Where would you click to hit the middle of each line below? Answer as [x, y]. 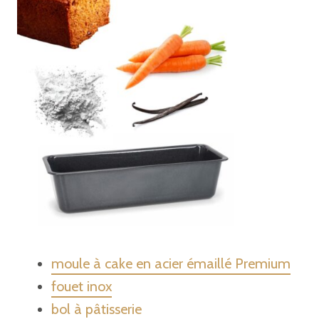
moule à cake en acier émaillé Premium [171, 263]
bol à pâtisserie [96, 309]
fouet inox [82, 286]
